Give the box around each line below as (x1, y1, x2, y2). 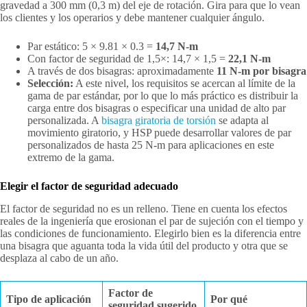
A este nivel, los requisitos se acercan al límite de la (73, 77, 295, 89)
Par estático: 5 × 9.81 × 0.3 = (27, 40, 156, 52)
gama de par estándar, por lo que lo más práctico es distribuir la (27, 89, 298, 101)
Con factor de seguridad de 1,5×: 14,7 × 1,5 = (27, 52, 228, 64)
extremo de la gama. (27, 151, 114, 163)
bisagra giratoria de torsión (101, 114, 216, 126)
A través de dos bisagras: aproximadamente (27, 64, 217, 77)
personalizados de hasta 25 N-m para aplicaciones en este (27, 138, 274, 151)
